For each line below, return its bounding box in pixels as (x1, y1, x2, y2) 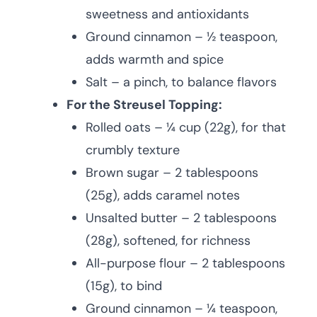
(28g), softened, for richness (86, 232, 250, 249)
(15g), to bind (86, 277, 162, 294)
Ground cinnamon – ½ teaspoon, (86, 28, 277, 45)
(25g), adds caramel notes (86, 187, 240, 204)
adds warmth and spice (86, 51, 224, 68)
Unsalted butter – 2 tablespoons (86, 209, 277, 226)
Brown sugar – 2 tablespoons (86, 164, 258, 181)
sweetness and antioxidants (86, 6, 249, 23)
